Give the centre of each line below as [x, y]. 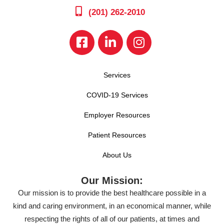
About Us [117, 155]
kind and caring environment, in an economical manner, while [112, 205]
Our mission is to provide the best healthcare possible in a [112, 192]
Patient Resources [117, 135]
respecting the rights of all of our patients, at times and [112, 218]
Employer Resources [117, 115]
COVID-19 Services [117, 95]
